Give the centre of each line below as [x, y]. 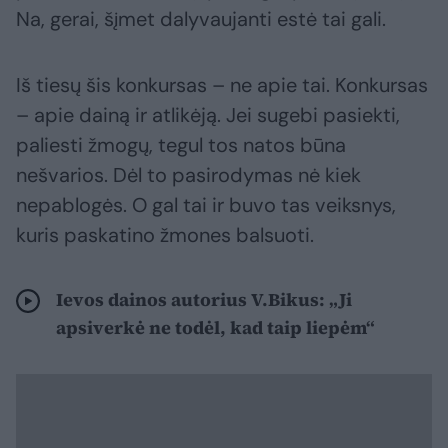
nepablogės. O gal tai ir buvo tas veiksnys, [206, 204]
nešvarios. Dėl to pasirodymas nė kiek [188, 174]
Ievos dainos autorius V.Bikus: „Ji [204, 299]
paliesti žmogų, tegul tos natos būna [181, 144]
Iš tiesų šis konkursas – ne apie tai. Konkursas [222, 84]
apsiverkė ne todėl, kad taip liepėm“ [215, 327]
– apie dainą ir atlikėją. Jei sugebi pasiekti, [208, 114]
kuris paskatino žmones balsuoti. [165, 234]
